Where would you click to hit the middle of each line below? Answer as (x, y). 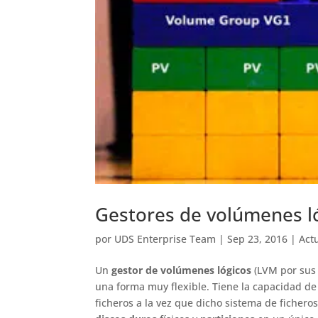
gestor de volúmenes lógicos (182, 270)
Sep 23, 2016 (258, 239)
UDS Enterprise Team (165, 239)
